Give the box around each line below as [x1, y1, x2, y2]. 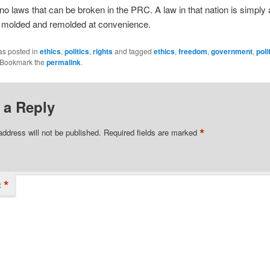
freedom [178, 46, 207, 57]
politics [64, 46, 89, 57]
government [210, 46, 253, 57]
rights [92, 46, 113, 57]
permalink [46, 57, 81, 68]
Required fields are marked [103, 126, 199, 138]
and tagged [112, 46, 154, 57]
